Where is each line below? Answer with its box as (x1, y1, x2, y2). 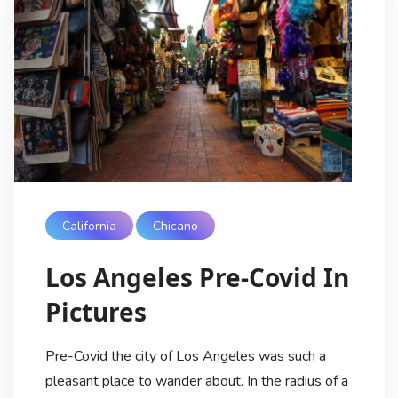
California (61, 217, 116, 235)
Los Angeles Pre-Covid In (44, 259, 349, 294)
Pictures (44, 294, 147, 329)
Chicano (153, 217, 199, 235)
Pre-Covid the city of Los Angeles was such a (44, 346, 326, 366)
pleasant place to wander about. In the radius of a (44, 370, 348, 391)
